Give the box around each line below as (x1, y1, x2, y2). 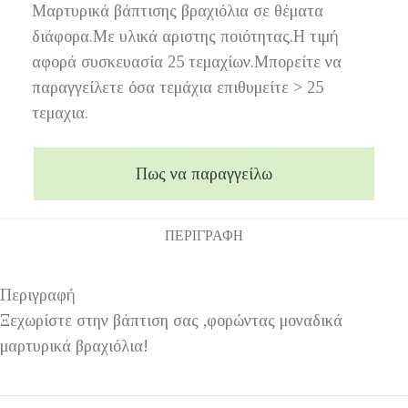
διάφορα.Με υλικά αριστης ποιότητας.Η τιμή (32, 26, 339, 46)
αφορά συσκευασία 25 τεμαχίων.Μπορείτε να (32, 52, 342, 71)
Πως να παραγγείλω (136, 164, 272, 183)
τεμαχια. (32, 103, 88, 122)
